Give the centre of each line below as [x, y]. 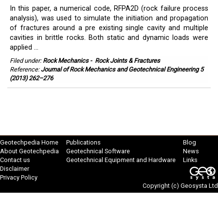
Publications [83, 142]
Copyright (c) [162, 186]
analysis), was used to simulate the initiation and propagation [109, 18]
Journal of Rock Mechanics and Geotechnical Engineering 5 [122, 69]
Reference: [25, 69]
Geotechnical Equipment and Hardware [121, 160]
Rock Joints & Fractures [127, 61]
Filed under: [26, 61]
